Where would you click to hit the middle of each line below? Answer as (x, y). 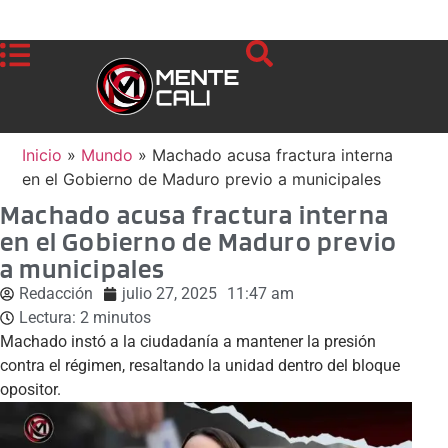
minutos (122, 317)
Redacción (56, 293)
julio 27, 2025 (169, 293)
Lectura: (47, 317)
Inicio (42, 154)
